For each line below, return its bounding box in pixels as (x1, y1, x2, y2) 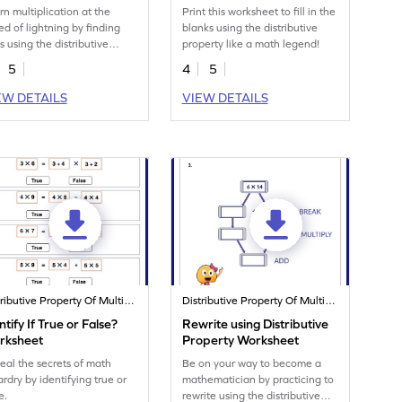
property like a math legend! (182, 38, 320, 51)
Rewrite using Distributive (182, 317, 329, 332)
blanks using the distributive (182, 22, 319, 35)
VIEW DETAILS (181, 91, 268, 106)
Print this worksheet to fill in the (182, 5, 336, 19)
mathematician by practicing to (182, 373, 335, 387)
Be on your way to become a (182, 357, 322, 371)
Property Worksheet (182, 333, 300, 348)
